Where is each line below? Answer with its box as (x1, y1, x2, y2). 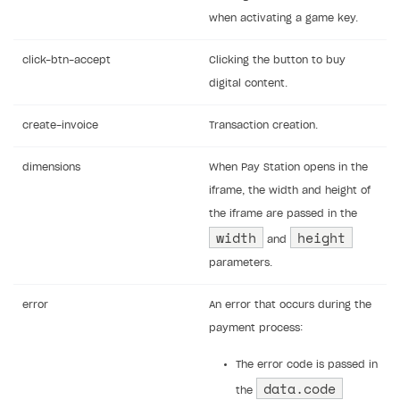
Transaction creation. (209, 121, 318, 131)
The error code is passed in (236, 360, 378, 371)
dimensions (22, 162, 80, 173)
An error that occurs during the (209, 300, 371, 311)
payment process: (209, 323, 303, 334)
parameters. (209, 258, 272, 269)
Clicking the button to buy (209, 55, 346, 66)
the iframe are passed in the (209, 209, 357, 220)
